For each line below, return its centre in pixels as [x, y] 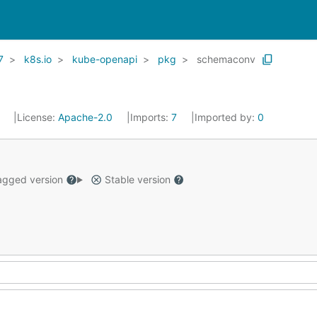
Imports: [151, 117]
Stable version [137, 179]
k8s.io [38, 59]
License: [38, 117]
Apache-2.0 [85, 117]
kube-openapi [105, 59]
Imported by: [226, 117]
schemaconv [226, 59]
